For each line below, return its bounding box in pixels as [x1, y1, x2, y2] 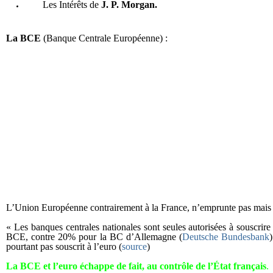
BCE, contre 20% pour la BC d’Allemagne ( [6, 232, 183, 242]
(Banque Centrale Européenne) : [41, 33, 168, 43]
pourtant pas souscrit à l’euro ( [6, 241, 122, 252]
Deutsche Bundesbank [182, 232, 270, 242]
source [122, 241, 147, 252]
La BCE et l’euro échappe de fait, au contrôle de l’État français [6, 261, 266, 271]
